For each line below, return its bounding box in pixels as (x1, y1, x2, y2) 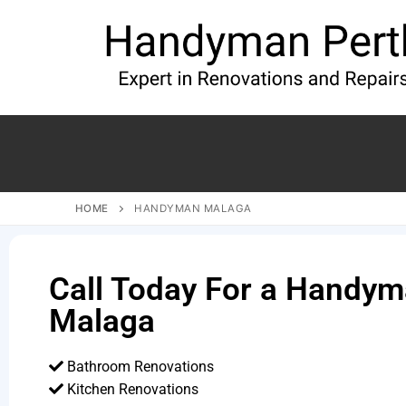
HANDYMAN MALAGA (134, 201, 252, 215)
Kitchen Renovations (63, 381, 198, 399)
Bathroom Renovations (63, 358, 214, 376)
